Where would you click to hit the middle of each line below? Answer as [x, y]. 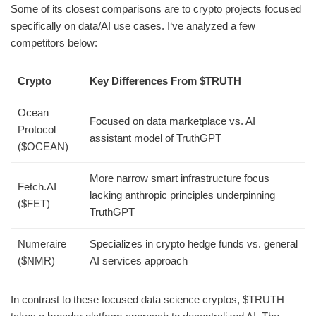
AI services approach [139, 260]
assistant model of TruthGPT [156, 138]
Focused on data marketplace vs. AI [172, 121]
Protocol [37, 129]
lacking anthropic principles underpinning [182, 195]
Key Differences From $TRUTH [165, 80]
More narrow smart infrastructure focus [180, 178]
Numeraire [42, 243]
